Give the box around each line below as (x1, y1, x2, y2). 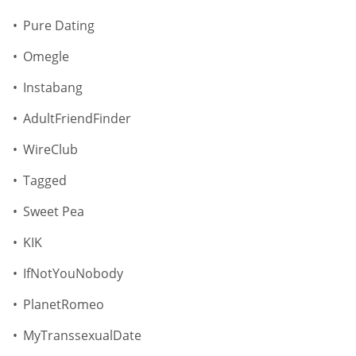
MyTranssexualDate (23, 327, 141, 345)
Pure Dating (23, 17, 95, 35)
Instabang (23, 79, 83, 97)
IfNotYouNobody (23, 265, 123, 283)
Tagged (23, 172, 67, 190)
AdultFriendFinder (23, 110, 131, 128)
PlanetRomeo (23, 296, 104, 314)
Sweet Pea (23, 203, 84, 221)
